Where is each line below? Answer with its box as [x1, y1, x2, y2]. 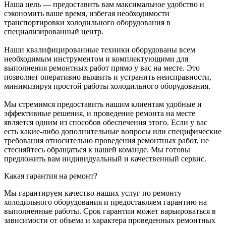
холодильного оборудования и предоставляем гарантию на [4, 198, 207, 207]
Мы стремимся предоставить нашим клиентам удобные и [4, 100, 202, 109]
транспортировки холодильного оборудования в [4, 18, 171, 27]
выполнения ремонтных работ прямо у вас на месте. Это [4, 64, 200, 73]
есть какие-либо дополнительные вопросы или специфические [4, 127, 221, 136]
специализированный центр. [4, 27, 103, 36]
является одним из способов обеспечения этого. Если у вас [4, 118, 207, 127]
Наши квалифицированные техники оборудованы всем [4, 45, 195, 54]
